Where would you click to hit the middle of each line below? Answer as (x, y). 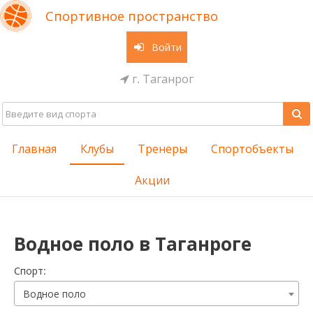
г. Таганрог (161, 79)
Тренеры (162, 149)
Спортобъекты (252, 149)
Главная (34, 149)
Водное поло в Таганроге (133, 244)
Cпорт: (30, 271)
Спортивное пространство (132, 16)
